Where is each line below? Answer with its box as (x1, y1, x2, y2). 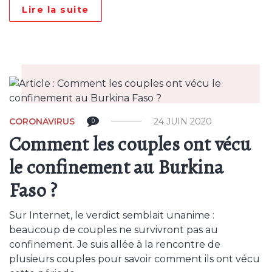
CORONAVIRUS (9, 116, 75, 127)
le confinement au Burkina (9, 154, 224, 180)
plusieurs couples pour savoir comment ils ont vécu (9, 253, 260, 265)
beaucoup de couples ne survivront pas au (9, 224, 218, 236)
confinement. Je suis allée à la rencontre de (9, 239, 220, 250)
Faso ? (9, 177, 58, 203)
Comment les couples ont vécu (9, 131, 251, 157)
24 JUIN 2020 (154, 116, 212, 127)
